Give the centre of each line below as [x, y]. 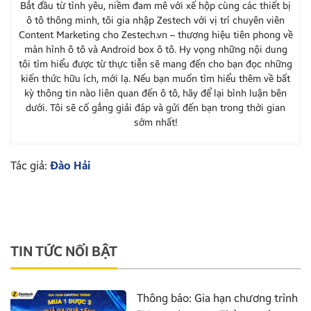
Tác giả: [30, 166]
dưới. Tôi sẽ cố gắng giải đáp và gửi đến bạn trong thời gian [155, 108]
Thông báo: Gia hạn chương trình [218, 299]
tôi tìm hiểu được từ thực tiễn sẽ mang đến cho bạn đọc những [155, 65]
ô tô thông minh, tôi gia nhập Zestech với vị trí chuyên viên [155, 21]
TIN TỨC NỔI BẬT [64, 252]
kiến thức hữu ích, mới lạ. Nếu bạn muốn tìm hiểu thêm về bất [155, 79]
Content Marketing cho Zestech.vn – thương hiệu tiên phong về [155, 35]
